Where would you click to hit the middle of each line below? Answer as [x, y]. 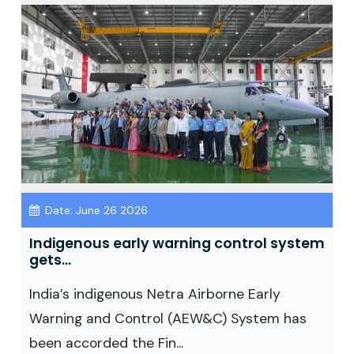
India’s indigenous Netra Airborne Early [155, 294]
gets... [50, 260]
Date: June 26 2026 [95, 210]
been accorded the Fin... [106, 343]
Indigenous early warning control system [177, 243]
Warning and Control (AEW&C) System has [168, 318]
